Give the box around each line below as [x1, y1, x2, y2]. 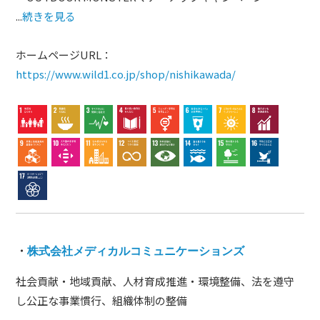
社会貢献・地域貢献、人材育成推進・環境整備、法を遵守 [16, 273, 295, 289]
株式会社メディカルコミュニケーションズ [27, 244, 245, 258]
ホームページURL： [16, 46, 113, 62]
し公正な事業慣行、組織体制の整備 [16, 292, 188, 308]
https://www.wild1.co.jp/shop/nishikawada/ [16, 66, 236, 81]
